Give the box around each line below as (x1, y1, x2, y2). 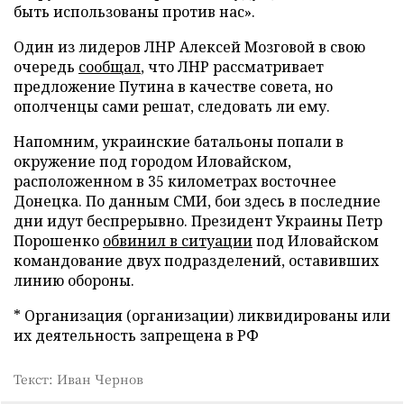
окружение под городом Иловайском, (14, 151, 291, 171)
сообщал (78, 57, 141, 77)
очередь (14, 57, 78, 77)
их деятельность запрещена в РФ (14, 326, 259, 345)
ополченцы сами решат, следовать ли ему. (14, 96, 330, 116)
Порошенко (14, 231, 103, 251)
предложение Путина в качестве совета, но (14, 77, 333, 96)
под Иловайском (252, 231, 379, 251)
